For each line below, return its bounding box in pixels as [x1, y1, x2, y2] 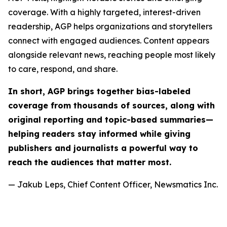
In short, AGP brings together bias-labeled [8, 86, 191, 96]
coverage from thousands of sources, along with [8, 100, 215, 110]
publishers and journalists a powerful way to [8, 143, 198, 153]
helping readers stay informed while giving [8, 129, 191, 139]
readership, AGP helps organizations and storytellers [8, 21, 212, 31]
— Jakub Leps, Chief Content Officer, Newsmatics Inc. [8, 179, 218, 190]
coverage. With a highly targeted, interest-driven [8, 7, 201, 17]
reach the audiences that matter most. [8, 157, 171, 167]
